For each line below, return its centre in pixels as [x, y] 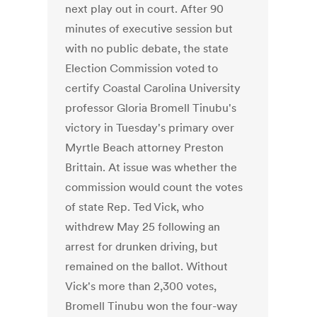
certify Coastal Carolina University [153, 88]
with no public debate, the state [147, 48]
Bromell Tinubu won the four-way [152, 306]
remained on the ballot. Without [147, 266]
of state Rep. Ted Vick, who [135, 207]
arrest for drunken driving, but [142, 247]
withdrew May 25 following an [143, 227]
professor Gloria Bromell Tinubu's [151, 108]
